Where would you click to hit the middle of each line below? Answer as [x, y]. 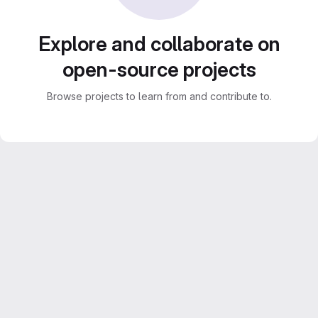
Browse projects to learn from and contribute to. [159, 96]
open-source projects [159, 70]
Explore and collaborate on [159, 44]
